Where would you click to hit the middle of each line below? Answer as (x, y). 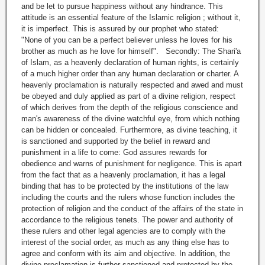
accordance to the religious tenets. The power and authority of (127, 220)
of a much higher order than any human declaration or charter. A (130, 74)
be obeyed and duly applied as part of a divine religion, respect (128, 96)
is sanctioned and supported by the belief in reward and (116, 141)
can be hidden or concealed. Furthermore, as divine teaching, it (129, 130)
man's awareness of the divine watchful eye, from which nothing (130, 119)
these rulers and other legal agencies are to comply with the (123, 231)
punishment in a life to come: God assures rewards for (114, 153)
